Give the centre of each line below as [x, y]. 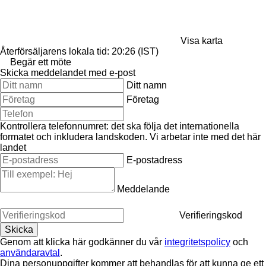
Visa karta [202, 40]
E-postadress [154, 160]
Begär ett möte [41, 62]
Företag [143, 99]
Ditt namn [147, 85]
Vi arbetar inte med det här [205, 137]
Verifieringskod [211, 215]
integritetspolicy [197, 242]
